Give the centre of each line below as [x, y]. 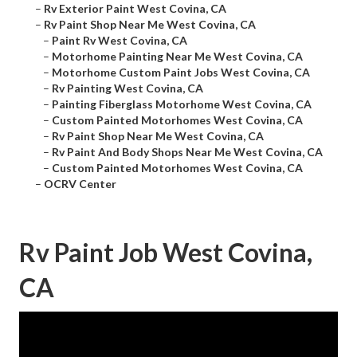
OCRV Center [80, 184]
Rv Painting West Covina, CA [127, 88]
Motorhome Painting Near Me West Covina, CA [177, 57]
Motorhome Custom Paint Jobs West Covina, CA [181, 73]
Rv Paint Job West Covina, [166, 253]
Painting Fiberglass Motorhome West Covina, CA [182, 104]
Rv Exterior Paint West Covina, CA [135, 9]
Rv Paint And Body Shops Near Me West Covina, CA [187, 152]
